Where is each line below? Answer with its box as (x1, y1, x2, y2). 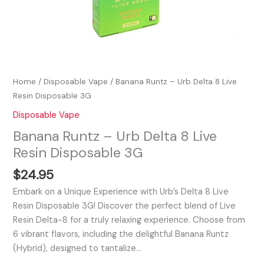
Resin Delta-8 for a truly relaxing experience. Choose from (13, 214, 246, 226)
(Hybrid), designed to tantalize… (13, 242, 142, 254)
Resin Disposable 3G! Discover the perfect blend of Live (13, 200, 236, 212)
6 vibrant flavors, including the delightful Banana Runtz (13, 228, 229, 240)
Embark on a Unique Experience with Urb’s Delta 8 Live (13, 186, 229, 197)
